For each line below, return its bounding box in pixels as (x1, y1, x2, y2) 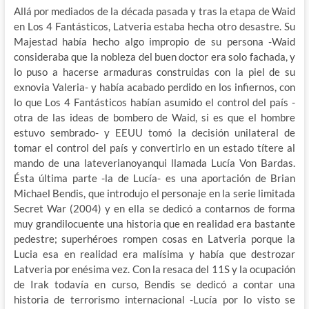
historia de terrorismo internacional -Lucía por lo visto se (13, 292, 296, 306)
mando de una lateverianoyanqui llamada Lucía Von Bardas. (13, 156, 296, 169)
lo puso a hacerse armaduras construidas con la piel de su (13, 65, 296, 78)
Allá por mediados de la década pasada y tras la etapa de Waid (13, 4, 296, 17)
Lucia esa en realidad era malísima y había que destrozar (13, 247, 296, 260)
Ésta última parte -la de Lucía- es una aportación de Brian (13, 171, 296, 184)
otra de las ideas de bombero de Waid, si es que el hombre (13, 110, 296, 123)
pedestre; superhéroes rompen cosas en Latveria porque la (13, 232, 296, 245)
